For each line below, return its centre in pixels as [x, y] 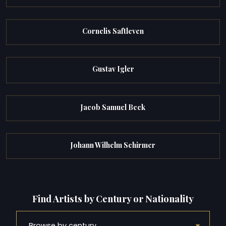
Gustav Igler [113, 69]
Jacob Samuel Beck [113, 107]
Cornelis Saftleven [113, 31]
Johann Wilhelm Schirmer [113, 145]
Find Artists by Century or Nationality [113, 198]
